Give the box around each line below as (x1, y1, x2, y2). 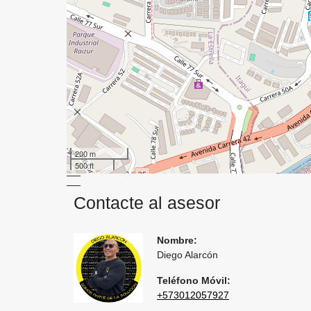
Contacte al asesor (74, 194, 220, 212)
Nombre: (157, 235, 197, 246)
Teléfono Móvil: (157, 275, 230, 286)
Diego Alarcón (157, 249, 218, 260)
